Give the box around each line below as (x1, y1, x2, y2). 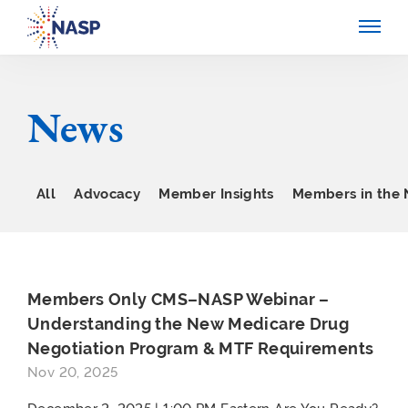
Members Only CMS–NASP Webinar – (27, 290, 330, 309)
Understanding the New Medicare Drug (27, 314, 350, 333)
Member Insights (158, 186, 274, 201)
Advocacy (74, 186, 141, 201)
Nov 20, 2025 (27, 364, 118, 380)
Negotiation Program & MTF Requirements (27, 339, 374, 358)
